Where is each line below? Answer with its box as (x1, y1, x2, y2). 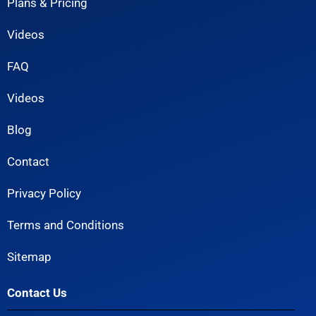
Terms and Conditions (7, 218, 124, 232)
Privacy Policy (7, 186, 81, 200)
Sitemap (7, 250, 51, 264)
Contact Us (7, 286, 67, 300)
